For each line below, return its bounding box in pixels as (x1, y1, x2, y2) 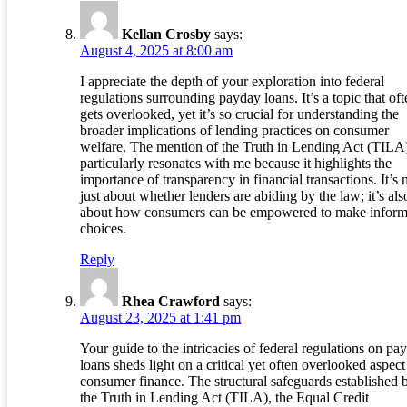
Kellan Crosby (122, 26, 211, 43)
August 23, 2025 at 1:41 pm (80, 310, 241, 326)
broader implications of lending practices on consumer (80, 123, 389, 139)
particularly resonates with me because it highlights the (80, 155, 392, 172)
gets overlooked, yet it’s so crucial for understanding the (80, 106, 399, 123)
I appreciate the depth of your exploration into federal (80, 74, 384, 90)
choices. (80, 221, 126, 237)
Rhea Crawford (122, 293, 220, 310)
